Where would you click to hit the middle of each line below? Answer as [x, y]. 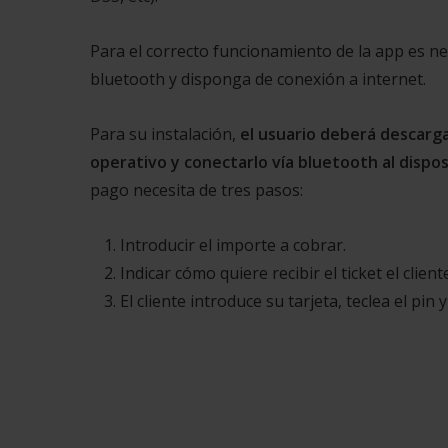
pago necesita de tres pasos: [196, 190]
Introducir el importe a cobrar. [233, 245]
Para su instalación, [165, 134]
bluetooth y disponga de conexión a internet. [258, 79]
